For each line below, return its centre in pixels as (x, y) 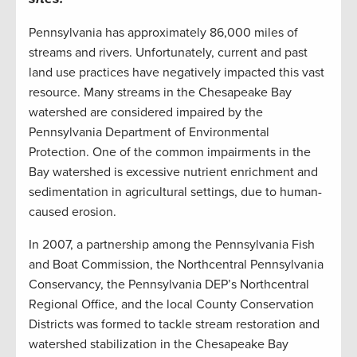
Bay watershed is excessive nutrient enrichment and (173, 173)
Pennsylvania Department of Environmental (149, 133)
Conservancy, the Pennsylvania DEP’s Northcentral (169, 285)
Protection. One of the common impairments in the (170, 153)
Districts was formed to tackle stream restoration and (174, 325)
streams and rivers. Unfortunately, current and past (168, 53)
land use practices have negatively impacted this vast (177, 73)
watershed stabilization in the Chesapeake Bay (159, 345)
